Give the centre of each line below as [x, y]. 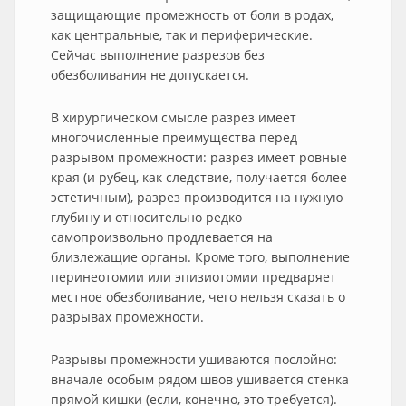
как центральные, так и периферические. [182, 35]
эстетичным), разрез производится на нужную [197, 197]
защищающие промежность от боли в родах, [192, 15]
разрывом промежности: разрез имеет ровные [199, 157]
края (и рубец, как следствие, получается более [199, 177]
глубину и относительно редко [146, 217]
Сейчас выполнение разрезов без [158, 55]
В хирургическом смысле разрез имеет [174, 117]
